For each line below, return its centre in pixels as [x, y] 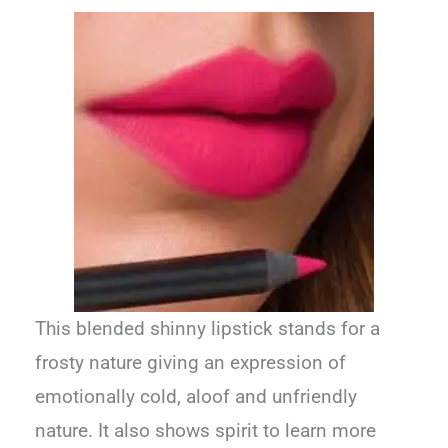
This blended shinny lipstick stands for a [208, 329]
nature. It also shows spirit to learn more [206, 431]
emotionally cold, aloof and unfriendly [196, 397]
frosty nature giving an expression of [191, 363]
